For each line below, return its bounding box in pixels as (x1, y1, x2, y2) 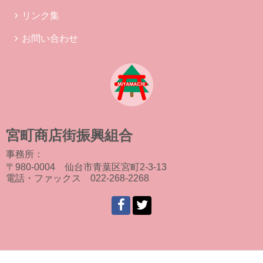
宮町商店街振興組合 (6, 127, 133, 143)
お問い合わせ (22, 33, 78, 44)
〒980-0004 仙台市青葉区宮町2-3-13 (6, 161, 167, 172)
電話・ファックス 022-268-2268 (6, 173, 149, 183)
